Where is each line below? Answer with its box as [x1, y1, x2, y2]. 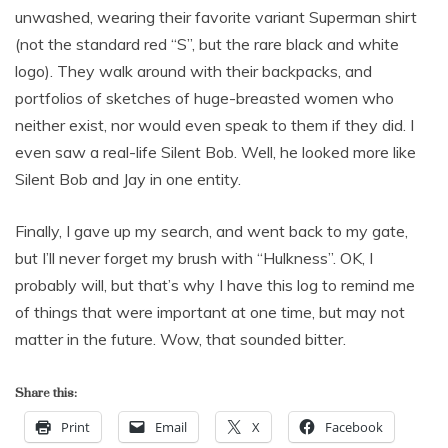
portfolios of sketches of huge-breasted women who [15, 88, 394, 108]
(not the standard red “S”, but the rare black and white [15, 34, 399, 54]
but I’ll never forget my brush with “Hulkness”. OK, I [15, 248, 373, 268]
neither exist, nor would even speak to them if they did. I [15, 115, 414, 135]
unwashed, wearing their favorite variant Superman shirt [15, 7, 417, 27]
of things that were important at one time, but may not [15, 302, 405, 322]
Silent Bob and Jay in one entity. [15, 169, 241, 189]
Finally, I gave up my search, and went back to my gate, [15, 221, 408, 241]
